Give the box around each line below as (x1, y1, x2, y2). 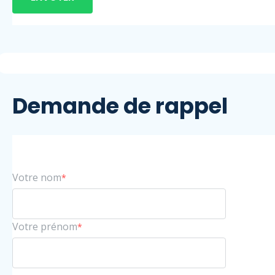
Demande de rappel (12, 90, 228, 121)
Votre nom (12, 170, 61, 184)
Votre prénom (12, 219, 77, 233)
